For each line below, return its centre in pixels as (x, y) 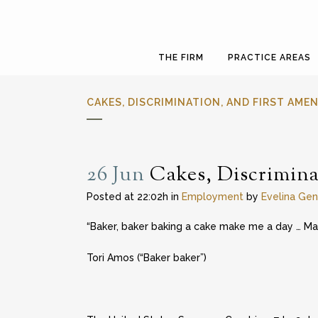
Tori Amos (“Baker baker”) (147, 258)
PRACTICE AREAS (269, 57)
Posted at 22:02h (127, 197)
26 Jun (116, 175)
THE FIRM (181, 57)
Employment (213, 197)
